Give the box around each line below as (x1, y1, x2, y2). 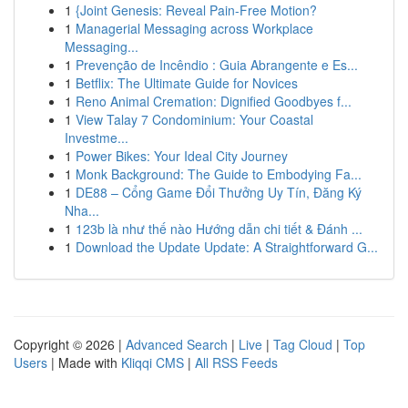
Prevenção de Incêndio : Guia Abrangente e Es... (76, 56, 358, 74)
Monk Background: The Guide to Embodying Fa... (76, 165, 362, 183)
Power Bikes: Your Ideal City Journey (76, 147, 288, 165)
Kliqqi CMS (121, 353, 184, 372)
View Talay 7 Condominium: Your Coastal (76, 110, 313, 128)
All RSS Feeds (195, 353, 278, 372)
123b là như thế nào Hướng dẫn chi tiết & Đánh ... (76, 219, 362, 238)
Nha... (65, 201, 99, 219)
